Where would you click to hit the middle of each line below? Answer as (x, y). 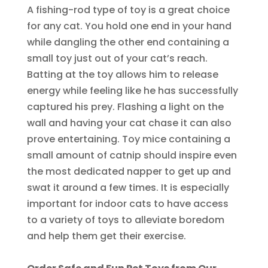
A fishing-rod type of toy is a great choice (128, 10)
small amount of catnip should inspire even (132, 156)
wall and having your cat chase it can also (129, 123)
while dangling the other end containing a (128, 42)
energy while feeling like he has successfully (132, 91)
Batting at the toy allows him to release (122, 75)
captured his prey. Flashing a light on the (125, 107)
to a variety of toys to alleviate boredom (125, 220)
